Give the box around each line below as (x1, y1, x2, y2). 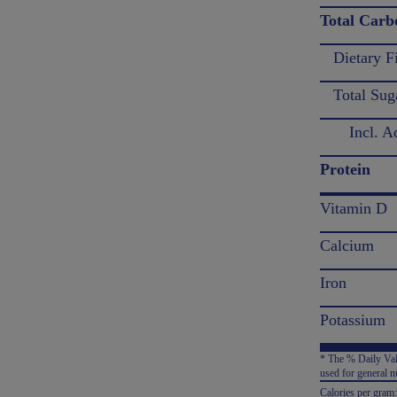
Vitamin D (320, 199, 388, 217)
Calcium (320, 237, 375, 254)
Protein (320, 160, 371, 178)
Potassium (320, 311, 386, 329)
